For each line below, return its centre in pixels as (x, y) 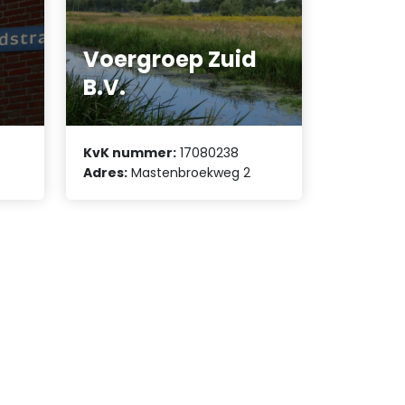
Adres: (106, 173)
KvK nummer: (130, 153)
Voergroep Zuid (170, 59)
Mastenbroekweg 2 (189, 173)
